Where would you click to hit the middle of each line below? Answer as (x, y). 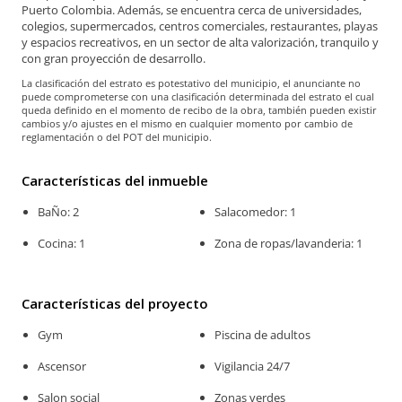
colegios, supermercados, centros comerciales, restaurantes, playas (200, 26)
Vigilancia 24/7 (253, 367)
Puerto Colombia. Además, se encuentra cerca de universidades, (192, 10)
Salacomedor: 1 (256, 212)
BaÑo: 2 (58, 212)
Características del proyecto (115, 304)
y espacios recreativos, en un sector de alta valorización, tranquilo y (200, 43)
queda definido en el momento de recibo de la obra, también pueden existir (199, 110)
